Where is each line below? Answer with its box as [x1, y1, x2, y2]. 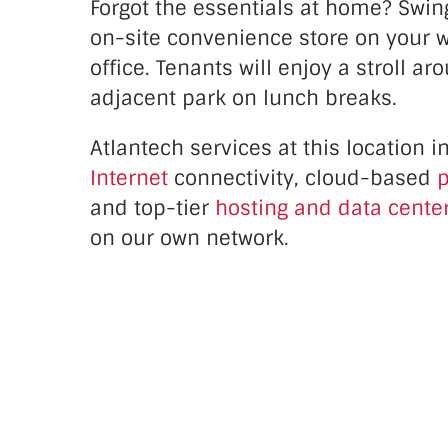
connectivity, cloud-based [168, 165, 437, 192]
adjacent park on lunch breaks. [90, 85, 397, 112]
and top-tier [90, 195, 215, 222]
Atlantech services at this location [90, 135, 431, 162]
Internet [90, 165, 168, 192]
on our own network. [90, 225, 289, 252]
